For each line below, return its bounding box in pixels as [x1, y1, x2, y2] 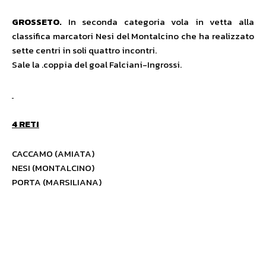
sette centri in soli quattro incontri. [12, 43, 157, 58]
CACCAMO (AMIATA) [12, 147, 94, 161]
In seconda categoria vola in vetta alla [62, 15, 254, 29]
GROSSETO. [12, 15, 62, 29]
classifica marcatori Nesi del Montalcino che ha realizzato [12, 29, 254, 43]
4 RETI [12, 117, 39, 131]
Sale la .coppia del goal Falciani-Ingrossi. [12, 58, 182, 72]
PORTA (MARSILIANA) [12, 175, 102, 189]
